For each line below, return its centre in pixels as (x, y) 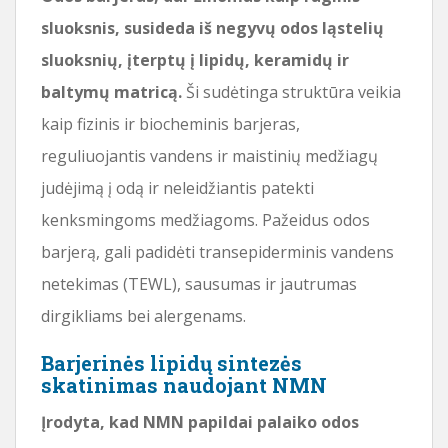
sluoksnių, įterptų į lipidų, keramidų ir (195, 59)
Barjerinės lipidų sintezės (171, 362)
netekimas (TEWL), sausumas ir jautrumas (199, 283)
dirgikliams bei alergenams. (143, 315)
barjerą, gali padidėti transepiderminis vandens (217, 251)
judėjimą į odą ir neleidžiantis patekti (177, 187)
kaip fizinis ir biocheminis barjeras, (170, 123)
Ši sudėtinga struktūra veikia (291, 91)
